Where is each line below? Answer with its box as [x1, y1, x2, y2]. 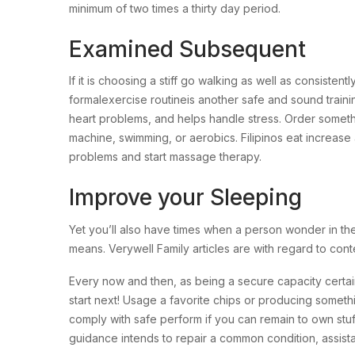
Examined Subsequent [69, 35, 306, 63]
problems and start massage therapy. [69, 150, 261, 164]
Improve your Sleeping [69, 184, 302, 212]
